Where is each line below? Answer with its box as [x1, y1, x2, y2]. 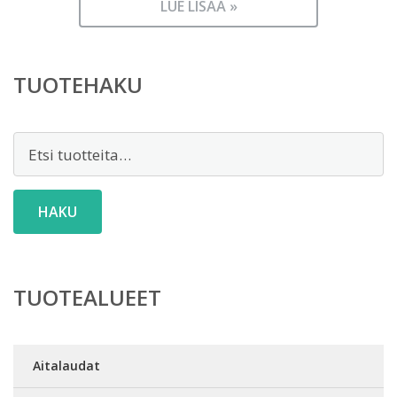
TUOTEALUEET [13, 283, 161, 312]
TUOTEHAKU [13, 70, 143, 99]
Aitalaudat [33, 357, 100, 374]
